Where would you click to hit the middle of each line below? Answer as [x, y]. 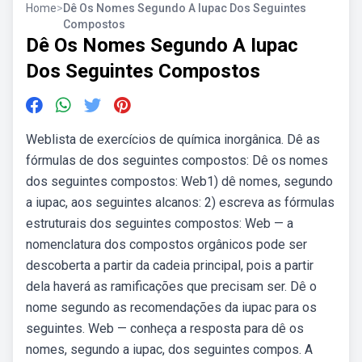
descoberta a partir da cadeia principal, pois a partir [170, 265]
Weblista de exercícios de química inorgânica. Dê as [173, 139]
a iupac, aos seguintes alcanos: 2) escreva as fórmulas [180, 202]
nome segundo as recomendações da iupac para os [171, 307]
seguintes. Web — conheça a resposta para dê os [165, 328]
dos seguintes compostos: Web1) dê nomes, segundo [179, 181]
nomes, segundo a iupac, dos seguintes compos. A [169, 349]
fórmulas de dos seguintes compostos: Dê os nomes [177, 160]
